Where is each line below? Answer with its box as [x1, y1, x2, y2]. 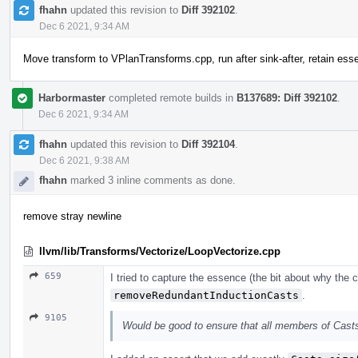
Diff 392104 [181, 137, 235, 150]
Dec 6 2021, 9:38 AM [39, 154, 129, 166]
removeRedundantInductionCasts [113, 288, 299, 301]
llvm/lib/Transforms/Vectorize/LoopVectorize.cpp [39, 245, 280, 257]
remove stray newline [23, 209, 121, 222]
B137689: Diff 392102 [237, 91, 337, 104]
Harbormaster [38, 91, 105, 104]
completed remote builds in [105, 91, 237, 104]
